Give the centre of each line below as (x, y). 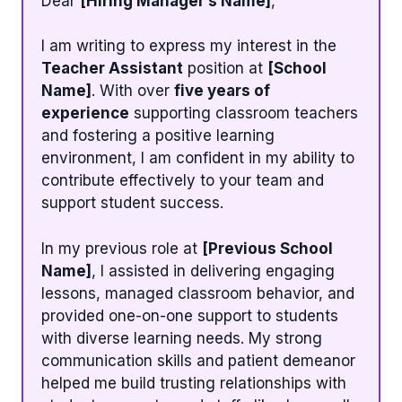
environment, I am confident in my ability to (198, 158)
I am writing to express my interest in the (189, 46)
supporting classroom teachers (244, 114)
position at (225, 69)
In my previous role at (122, 248)
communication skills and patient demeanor (198, 360)
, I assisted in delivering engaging (213, 271)
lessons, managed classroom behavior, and (198, 293)
